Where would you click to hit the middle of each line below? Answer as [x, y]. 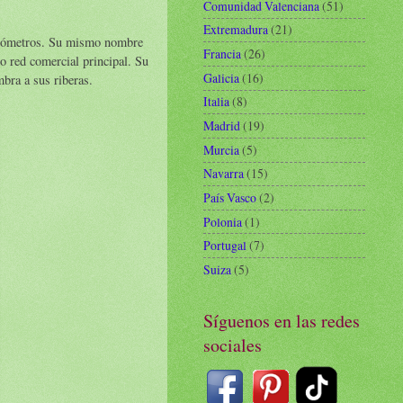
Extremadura [236, 30]
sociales [233, 345]
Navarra [224, 174]
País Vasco [230, 197]
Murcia [221, 149]
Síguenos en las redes [282, 320]
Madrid [222, 126]
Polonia [223, 221]
